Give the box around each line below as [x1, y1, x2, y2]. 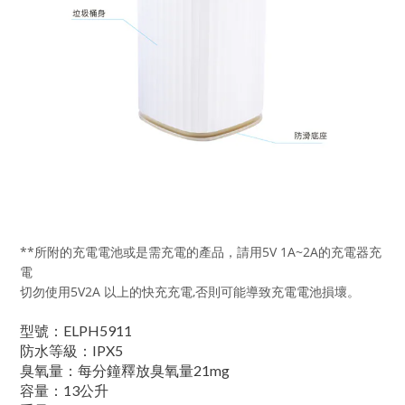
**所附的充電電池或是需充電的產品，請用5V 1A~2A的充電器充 [20, 242, 381, 260]
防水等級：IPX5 [20, 341, 123, 359]
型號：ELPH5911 [20, 321, 132, 339]
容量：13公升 [20, 381, 108, 399]
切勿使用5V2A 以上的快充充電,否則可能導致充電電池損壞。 [20, 282, 360, 300]
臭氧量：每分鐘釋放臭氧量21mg [20, 361, 230, 379]
